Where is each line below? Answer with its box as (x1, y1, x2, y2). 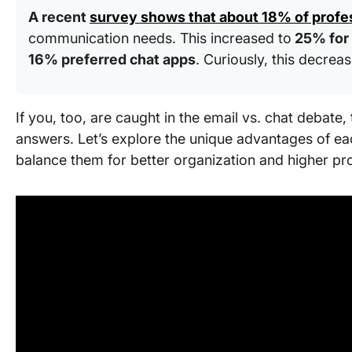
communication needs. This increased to (28, 30, 291, 46)
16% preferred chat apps (28, 51, 196, 68)
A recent (28, 9, 90, 25)
